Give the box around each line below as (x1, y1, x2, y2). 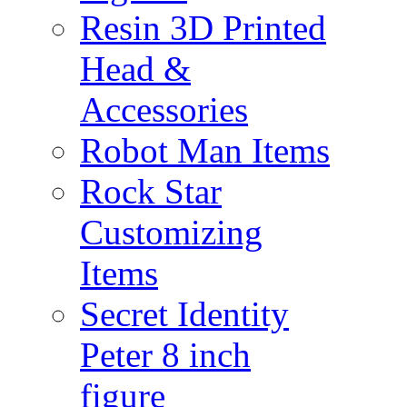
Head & (80, 49, 191, 88)
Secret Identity (80, 294, 289, 333)
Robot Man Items (80, 131, 330, 170)
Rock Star (80, 172, 222, 211)
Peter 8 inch (80, 335, 251, 374)
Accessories (80, 90, 248, 129)
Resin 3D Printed (80, 8, 326, 47)
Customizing (80, 213, 263, 252)
